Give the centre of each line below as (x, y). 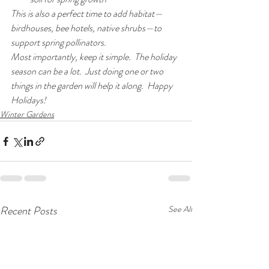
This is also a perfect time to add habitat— (87, 14)
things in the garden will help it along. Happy (92, 86)
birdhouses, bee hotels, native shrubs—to (87, 28)
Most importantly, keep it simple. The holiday (95, 57)
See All (180, 209)
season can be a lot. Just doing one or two (88, 71)
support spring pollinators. (59, 43)
